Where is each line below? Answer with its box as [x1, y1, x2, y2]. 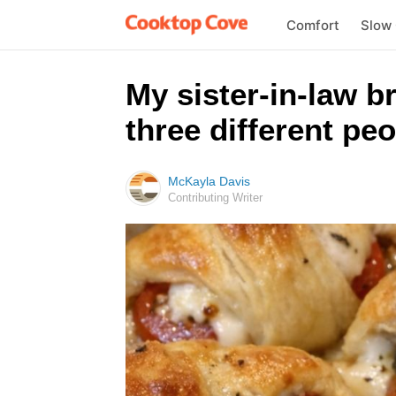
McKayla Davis [168, 174, 250, 188]
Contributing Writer [168, 191, 263, 204]
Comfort [286, 16, 339, 34]
